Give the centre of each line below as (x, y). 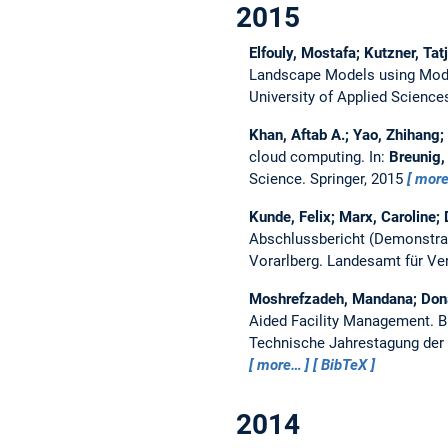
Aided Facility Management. (343, 320)
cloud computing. (308, 156)
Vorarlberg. (287, 260)
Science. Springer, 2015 (327, 178)
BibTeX (344, 364)
